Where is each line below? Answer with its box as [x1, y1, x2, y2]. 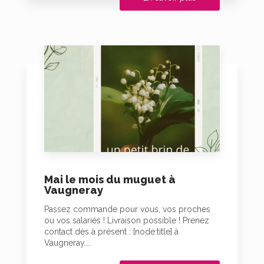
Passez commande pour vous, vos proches [44, 204, 210, 214]
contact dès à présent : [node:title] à [44, 227, 179, 237]
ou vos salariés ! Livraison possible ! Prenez [44, 216, 209, 226]
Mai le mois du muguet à [44, 173, 176, 186]
